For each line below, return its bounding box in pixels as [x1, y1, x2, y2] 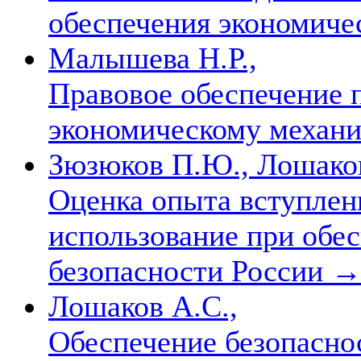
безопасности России [48, 253, 331, 288]
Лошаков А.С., [48, 288, 238, 323]
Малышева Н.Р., [48, 40, 257, 75]
